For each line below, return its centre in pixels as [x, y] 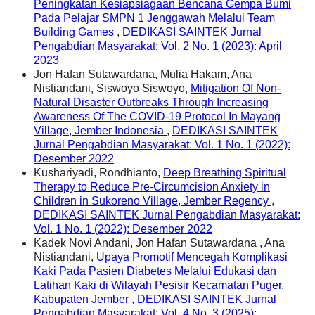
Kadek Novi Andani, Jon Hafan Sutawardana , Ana [159, 243]
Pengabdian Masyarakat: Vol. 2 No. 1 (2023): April [158, 46]
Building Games [75, 32]
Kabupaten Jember [83, 299]
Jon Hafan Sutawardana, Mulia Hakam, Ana [143, 74]
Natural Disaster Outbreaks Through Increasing [151, 102]
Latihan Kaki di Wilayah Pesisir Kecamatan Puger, [159, 285]
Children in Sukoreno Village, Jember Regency [153, 200]
